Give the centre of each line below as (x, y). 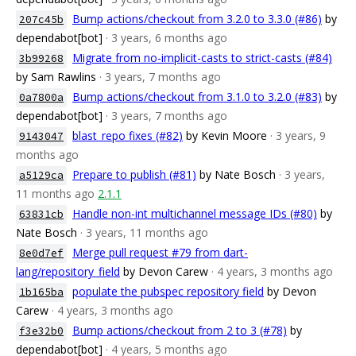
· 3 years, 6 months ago (166, 38)
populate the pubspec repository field (168, 291)
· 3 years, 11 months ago (144, 232)
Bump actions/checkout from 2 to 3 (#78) (180, 330)
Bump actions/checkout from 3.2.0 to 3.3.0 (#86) (197, 19)
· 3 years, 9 (298, 135)
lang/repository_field (68, 271)
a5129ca (41, 175)
